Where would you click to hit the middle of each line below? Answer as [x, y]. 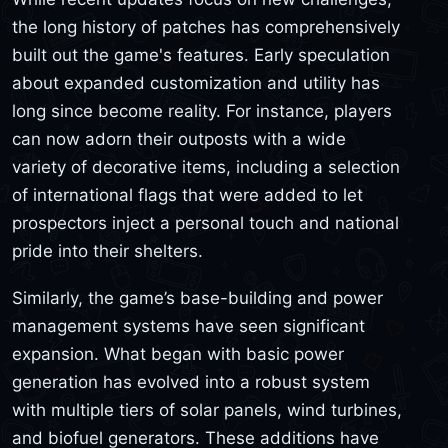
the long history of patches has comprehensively [206, 26]
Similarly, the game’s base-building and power [197, 298]
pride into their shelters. [107, 250]
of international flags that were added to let [187, 194]
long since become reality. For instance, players [202, 110]
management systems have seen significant [188, 326]
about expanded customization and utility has [196, 82]
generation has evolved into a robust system [191, 382]
